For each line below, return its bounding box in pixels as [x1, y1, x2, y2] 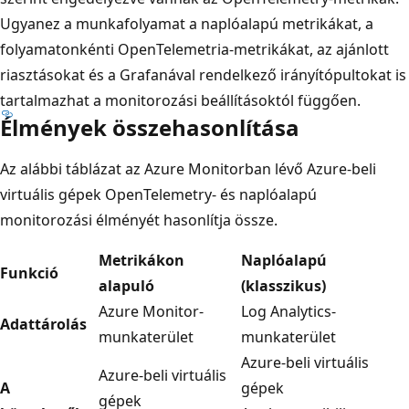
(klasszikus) [241, 275, 326, 296]
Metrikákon [99, 249, 184, 270]
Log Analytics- [241, 300, 336, 321]
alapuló [99, 275, 154, 296]
